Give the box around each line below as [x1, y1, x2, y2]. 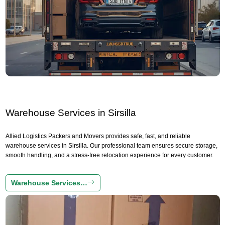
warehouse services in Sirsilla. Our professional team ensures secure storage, [5, 142, 217, 150]
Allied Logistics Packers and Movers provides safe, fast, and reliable [5, 133, 190, 140]
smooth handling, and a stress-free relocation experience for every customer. [5, 152, 213, 159]
